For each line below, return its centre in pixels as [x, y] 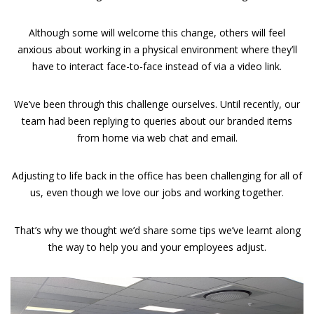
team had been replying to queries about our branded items [157, 121]
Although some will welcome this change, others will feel [157, 32]
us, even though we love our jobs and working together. [157, 192]
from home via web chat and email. [157, 137]
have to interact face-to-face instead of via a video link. [157, 66]
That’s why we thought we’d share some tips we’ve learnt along [157, 230]
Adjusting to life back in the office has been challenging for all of [157, 175]
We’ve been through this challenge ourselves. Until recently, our [157, 104]
